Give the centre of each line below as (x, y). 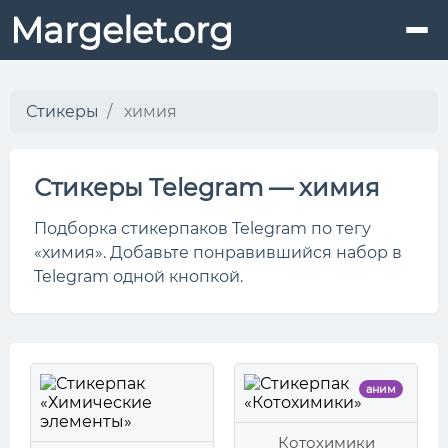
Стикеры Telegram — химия (207, 187)
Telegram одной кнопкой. (138, 276)
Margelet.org (121, 30)
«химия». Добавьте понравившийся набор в (218, 252)
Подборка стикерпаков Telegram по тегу (202, 228)
